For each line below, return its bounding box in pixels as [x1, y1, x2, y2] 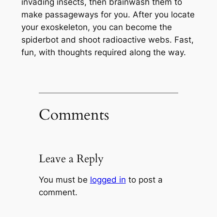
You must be [38, 174, 90, 185]
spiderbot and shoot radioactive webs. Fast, [21, 35, 194, 45]
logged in [90, 174, 126, 185]
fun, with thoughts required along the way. [21, 47, 186, 58]
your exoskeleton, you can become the [21, 22, 172, 32]
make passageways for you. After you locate [21, 10, 195, 20]
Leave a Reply [38, 151, 104, 166]
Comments [38, 104, 109, 125]
